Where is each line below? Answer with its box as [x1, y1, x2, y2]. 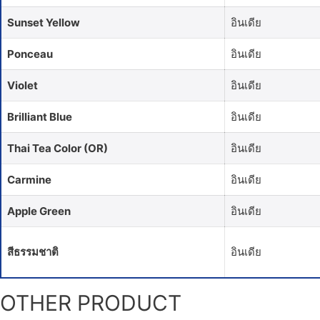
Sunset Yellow [7, 16, 80, 29]
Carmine [7, 173, 51, 186]
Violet [7, 79, 38, 92]
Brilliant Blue [7, 110, 72, 124]
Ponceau [7, 47, 53, 61]
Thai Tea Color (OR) [7, 141, 108, 155]
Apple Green [7, 204, 71, 218]
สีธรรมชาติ [7, 245, 59, 259]
